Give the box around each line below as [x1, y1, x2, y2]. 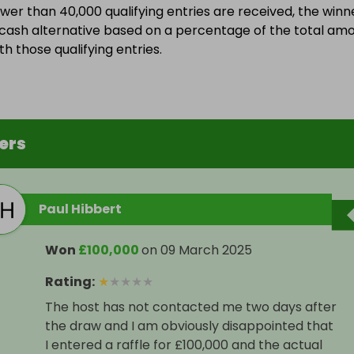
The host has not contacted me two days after [45, 298, 337, 317]
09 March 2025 [160, 241, 252, 260]
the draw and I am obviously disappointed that [45, 317, 333, 336]
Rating [45, 273, 92, 292]
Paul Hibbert [39, 200, 122, 219]
